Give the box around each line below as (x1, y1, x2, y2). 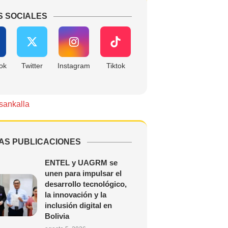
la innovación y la (44, 190, 106, 199)
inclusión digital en (44, 201, 112, 210)
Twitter (21, 62, 43, 70)
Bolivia (44, 212, 69, 220)
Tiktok (106, 62, 125, 70)
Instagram (58, 62, 91, 70)
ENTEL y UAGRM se (44, 158, 118, 167)
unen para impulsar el (44, 169, 122, 178)
